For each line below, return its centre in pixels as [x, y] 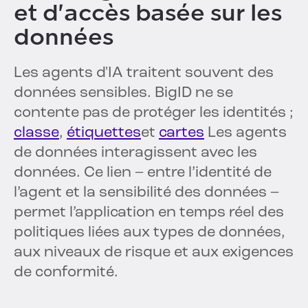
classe [36, 133]
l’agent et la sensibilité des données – [146, 193]
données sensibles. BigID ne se [123, 93]
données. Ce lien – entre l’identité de [143, 173]
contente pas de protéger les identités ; [154, 113]
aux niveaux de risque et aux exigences [154, 253]
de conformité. [66, 273]
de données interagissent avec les [135, 153]
